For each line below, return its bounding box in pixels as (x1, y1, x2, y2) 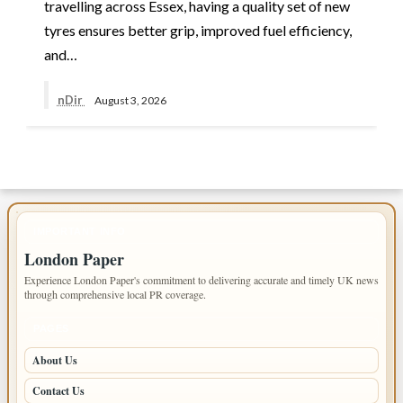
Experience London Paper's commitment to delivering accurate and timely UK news (24, 273, 379, 288)
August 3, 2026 (94, 93, 166, 107)
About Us (32, 353, 77, 369)
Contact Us (32, 383, 85, 399)
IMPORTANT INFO (33, 226, 126, 237)
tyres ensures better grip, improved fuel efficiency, (43, 22, 352, 40)
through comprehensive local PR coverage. (24, 287, 206, 302)
